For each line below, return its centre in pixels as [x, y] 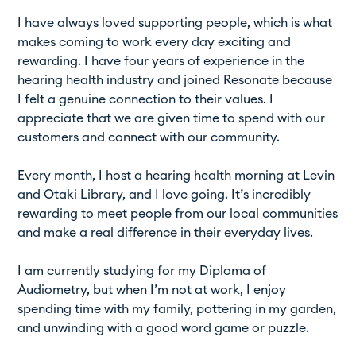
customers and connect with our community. [149, 137]
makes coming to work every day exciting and [155, 42]
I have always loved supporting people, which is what [175, 23]
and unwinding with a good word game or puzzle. [164, 328]
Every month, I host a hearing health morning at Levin [176, 175]
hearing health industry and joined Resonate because [175, 80]
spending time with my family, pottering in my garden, [177, 309]
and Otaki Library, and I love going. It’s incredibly [164, 194]
